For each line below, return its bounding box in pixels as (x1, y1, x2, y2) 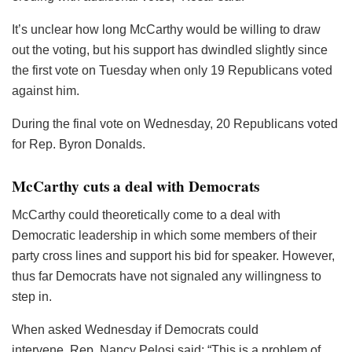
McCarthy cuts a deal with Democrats (12, 174, 259, 197)
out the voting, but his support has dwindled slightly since (12, 43, 328, 57)
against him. (12, 84, 79, 98)
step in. (12, 289, 52, 303)
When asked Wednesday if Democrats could (12, 322, 258, 336)
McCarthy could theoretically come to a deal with (12, 207, 280, 222)
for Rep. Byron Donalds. (12, 137, 145, 152)
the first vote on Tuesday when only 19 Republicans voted (12, 64, 332, 78)
